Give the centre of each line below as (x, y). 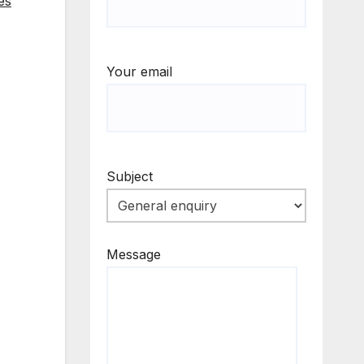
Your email (139, 72)
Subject (129, 177)
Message (133, 255)
